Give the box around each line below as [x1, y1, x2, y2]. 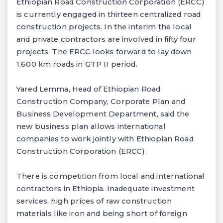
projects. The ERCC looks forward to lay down [16, 47, 192, 56]
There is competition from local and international [16, 171, 205, 181]
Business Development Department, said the [16, 109, 190, 118]
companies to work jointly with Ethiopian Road [16, 134, 194, 143]
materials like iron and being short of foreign [16, 209, 187, 218]
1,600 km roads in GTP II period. [16, 59, 137, 69]
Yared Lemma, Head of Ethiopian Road [16, 84, 161, 94]
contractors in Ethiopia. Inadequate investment [16, 184, 195, 193]
